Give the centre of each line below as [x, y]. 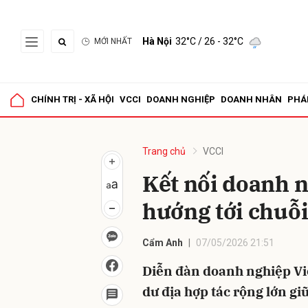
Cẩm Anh [163, 243]
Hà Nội [157, 41]
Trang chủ [164, 151]
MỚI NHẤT [113, 41]
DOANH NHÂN [251, 99]
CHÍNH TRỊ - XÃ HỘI [73, 99]
